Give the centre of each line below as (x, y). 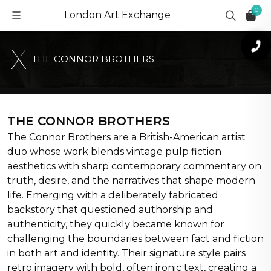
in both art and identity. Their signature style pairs (126, 253)
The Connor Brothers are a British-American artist (126, 137)
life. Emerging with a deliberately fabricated (113, 195)
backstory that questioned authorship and (110, 210)
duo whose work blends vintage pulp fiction (114, 152)
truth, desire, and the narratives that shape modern (131, 181)
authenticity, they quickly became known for (116, 224)
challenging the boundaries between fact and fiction (135, 239)
